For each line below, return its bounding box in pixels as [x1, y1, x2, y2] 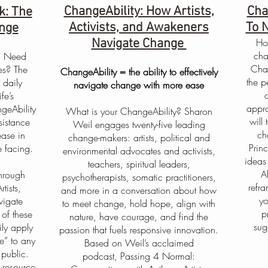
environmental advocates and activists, [62, 144, 215, 157]
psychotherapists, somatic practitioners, [62, 170, 216, 184]
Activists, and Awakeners [69, 20, 209, 36]
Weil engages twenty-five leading [72, 118, 205, 131]
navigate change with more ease [74, 78, 204, 92]
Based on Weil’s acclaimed [84, 236, 194, 249]
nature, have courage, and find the [69, 210, 208, 223]
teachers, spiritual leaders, [87, 157, 190, 170]
